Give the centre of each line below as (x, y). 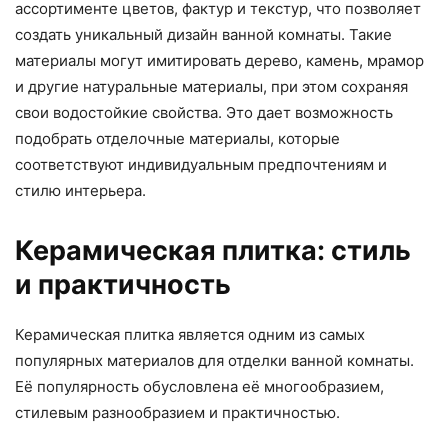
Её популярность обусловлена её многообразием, (199, 387)
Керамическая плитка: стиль (213, 251)
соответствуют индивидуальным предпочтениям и (201, 165)
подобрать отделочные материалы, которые (177, 139)
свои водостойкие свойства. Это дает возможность (204, 113)
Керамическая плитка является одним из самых (190, 335)
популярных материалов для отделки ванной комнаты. (214, 361)
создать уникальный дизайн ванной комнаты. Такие (203, 35)
